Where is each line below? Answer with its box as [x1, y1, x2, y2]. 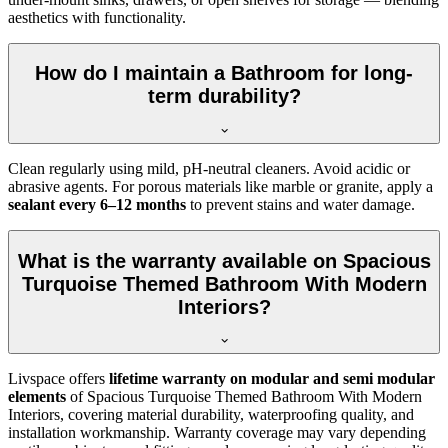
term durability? [147, 85, 301, 108]
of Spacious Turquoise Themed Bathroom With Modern [66, 388, 422, 406]
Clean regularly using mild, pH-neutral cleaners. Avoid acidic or [8, 159, 410, 177]
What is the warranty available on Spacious [17, 249, 431, 272]
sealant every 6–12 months [8, 195, 186, 213]
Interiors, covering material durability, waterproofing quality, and [8, 406, 414, 424]
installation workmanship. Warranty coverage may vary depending [8, 424, 426, 442]
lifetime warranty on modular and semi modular [109, 370, 435, 388]
